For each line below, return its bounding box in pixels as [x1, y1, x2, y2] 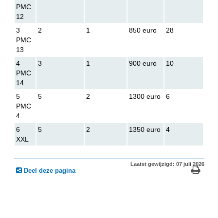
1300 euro [129, 92, 161, 101]
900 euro [129, 59, 157, 68]
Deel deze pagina [24, 167, 76, 174]
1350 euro [129, 126, 161, 134]
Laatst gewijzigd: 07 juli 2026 [130, 161, 204, 167]
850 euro [129, 26, 157, 35]
